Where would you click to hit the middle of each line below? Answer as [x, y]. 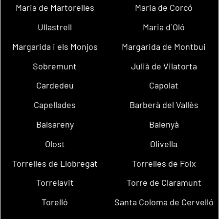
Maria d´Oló [164, 27]
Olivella [164, 143]
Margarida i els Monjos [55, 46]
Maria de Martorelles [55, 8]
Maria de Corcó [164, 8]
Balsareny [55, 124]
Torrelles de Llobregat [55, 163]
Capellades [55, 105]
